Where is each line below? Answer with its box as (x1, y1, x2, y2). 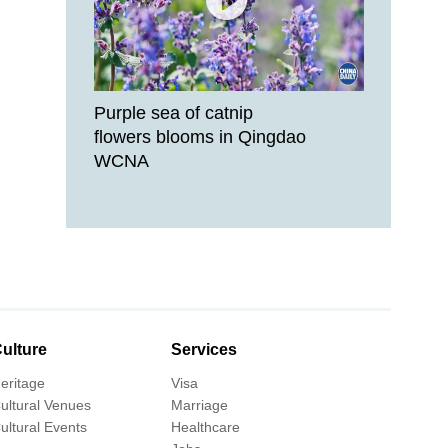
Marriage (171, 397, 228, 413)
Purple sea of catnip (94, 103, 253, 123)
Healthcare (171, 419, 240, 435)
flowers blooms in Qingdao (94, 127, 306, 147)
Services (171, 341, 237, 358)
